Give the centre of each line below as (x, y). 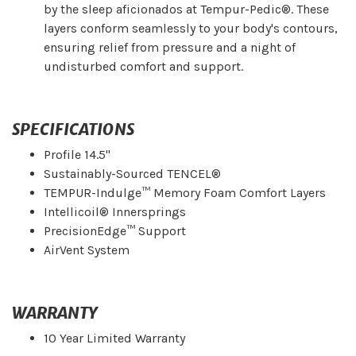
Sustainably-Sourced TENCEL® (132, 174)
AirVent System (87, 250)
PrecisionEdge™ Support (115, 231)
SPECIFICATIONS (73, 130)
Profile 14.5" (77, 155)
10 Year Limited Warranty (114, 339)
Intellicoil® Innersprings (115, 212)
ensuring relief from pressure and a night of (170, 48)
